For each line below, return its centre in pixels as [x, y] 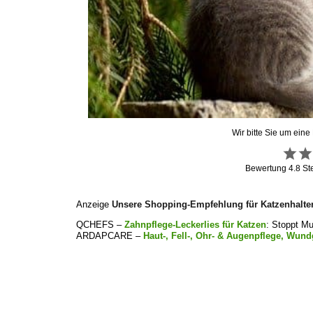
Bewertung [267, 168]
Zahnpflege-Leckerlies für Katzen [196, 224]
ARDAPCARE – [110, 235]
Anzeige [94, 204]
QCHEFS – [101, 224]
